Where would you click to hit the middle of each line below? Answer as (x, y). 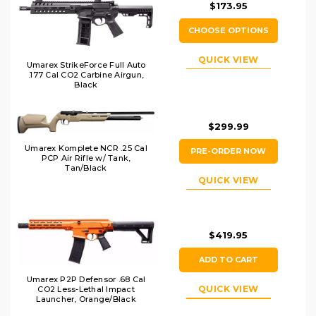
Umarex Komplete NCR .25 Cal (86, 148)
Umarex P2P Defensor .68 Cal (86, 279)
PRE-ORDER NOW (229, 151)
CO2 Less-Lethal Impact (86, 289)
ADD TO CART (228, 260)
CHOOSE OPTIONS (228, 30)
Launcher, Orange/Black (86, 299)
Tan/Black (86, 168)
